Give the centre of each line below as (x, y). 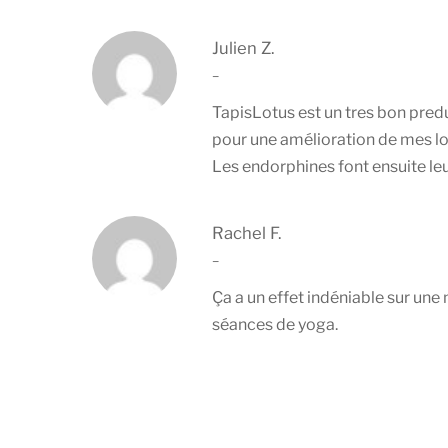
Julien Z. (243, 47)
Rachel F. (246, 232)
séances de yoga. (275, 324)
